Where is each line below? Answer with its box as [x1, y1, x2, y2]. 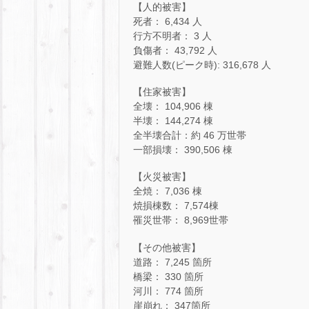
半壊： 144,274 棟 [133, 115, 213, 127]
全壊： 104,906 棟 [133, 101, 213, 112]
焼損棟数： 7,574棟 [133, 200, 219, 212]
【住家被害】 [133, 86, 191, 98]
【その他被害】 [133, 241, 201, 253]
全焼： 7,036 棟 [133, 186, 202, 197]
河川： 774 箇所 [133, 285, 203, 297]
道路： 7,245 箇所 [133, 256, 212, 268]
